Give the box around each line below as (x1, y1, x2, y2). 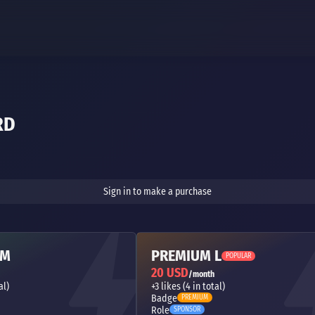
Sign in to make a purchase (103, 186, 212, 198)
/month (188, 269, 214, 279)
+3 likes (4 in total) (151, 281, 225, 292)
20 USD (151, 265, 188, 281)
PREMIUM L (151, 246, 221, 265)
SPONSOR (174, 305, 200, 314)
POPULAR (226, 252, 251, 260)
